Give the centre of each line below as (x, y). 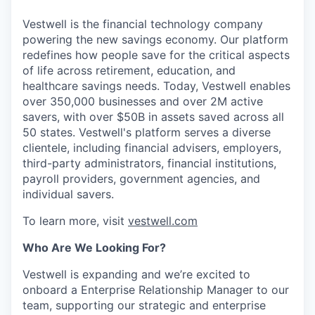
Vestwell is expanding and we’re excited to (136, 274)
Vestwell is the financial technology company (143, 24)
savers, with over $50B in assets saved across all (153, 116)
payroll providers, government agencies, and (141, 178)
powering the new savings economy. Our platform (155, 39)
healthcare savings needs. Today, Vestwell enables (156, 85)
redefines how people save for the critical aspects (156, 54)
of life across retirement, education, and (129, 70)
